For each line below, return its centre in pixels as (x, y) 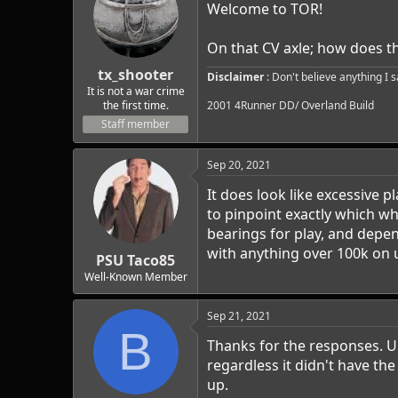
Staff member (135, 123)
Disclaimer (235, 76)
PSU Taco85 (135, 260)
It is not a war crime (135, 91)
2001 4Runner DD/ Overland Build (291, 105)
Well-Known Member (135, 276)
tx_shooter (135, 74)
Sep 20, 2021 (239, 164)
